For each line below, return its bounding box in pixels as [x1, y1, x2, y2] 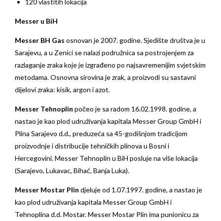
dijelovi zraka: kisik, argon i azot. [15, 85, 110, 94]
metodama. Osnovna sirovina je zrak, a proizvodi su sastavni [15, 73, 196, 82]
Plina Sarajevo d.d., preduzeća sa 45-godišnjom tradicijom [15, 129, 187, 138]
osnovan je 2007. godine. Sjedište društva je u [65, 36, 205, 45]
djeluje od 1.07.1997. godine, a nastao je [79, 185, 202, 194]
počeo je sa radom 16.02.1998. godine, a [73, 105, 196, 113]
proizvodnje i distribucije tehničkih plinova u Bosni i [15, 142, 169, 150]
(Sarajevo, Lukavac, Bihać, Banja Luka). [15, 166, 129, 175]
